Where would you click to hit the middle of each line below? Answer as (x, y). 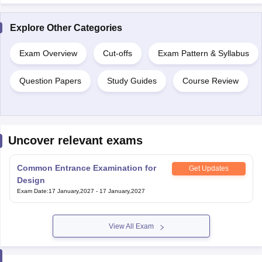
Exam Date (32, 191)
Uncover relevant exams (75, 140)
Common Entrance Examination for (86, 168)
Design (31, 180)
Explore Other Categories (66, 27)
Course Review (210, 80)
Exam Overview (48, 53)
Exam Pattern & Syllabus (203, 53)
